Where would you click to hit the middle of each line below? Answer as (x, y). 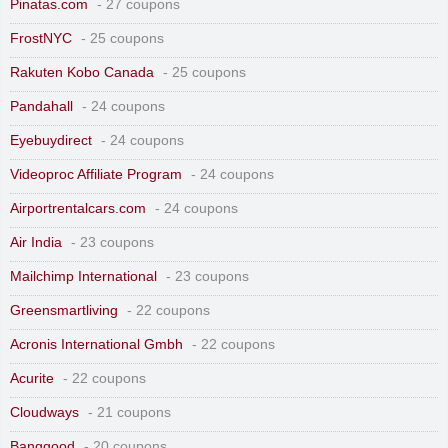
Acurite (32, 379)
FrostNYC (41, 39)
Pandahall (41, 107)
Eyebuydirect (51, 141)
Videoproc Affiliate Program (96, 175)
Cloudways (44, 413)
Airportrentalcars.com (78, 209)
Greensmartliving (64, 311)
